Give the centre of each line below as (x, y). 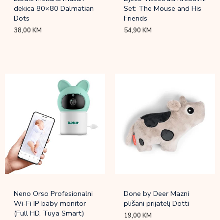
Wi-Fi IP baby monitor (50, 203)
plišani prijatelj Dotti (157, 203)
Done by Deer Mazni (157, 193)
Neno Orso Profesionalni (54, 193)
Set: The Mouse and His (163, 8)
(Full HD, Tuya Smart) (49, 213)
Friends (136, 18)
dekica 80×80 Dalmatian (54, 8)
